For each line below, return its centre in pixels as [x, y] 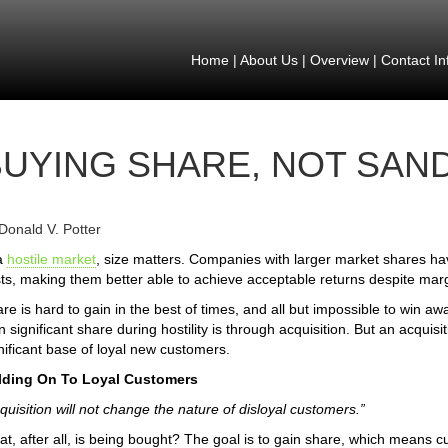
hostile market [51, 259]
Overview [339, 60]
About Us [268, 60]
